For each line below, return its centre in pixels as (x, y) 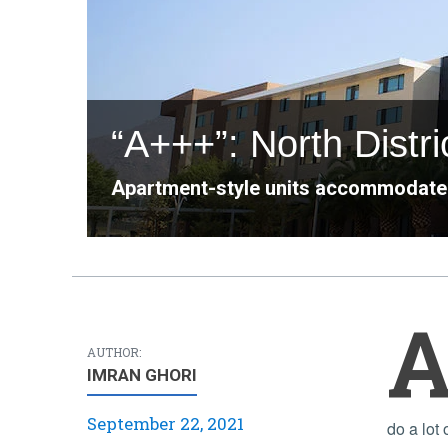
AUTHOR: (114, 351)
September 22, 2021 (165, 423)
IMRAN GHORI (142, 374)
